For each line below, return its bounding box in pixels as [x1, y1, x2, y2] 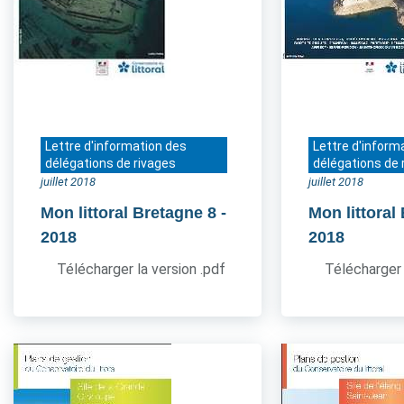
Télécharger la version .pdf [57, 261, 225, 278]
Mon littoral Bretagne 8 [41, 204, 216, 222]
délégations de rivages [45, 156, 176, 170]
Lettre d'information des [45, 139, 187, 153]
